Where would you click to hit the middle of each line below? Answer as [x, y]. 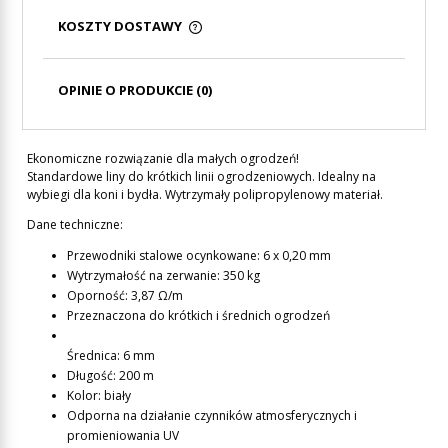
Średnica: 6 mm [111, 355]
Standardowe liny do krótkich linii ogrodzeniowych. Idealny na [201, 176]
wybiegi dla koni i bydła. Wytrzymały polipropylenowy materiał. [205, 194]
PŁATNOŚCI [99, 65]
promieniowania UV [123, 435]
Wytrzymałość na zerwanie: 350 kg [163, 275]
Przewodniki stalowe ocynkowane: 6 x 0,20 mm [199, 255]
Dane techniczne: [75, 224]
